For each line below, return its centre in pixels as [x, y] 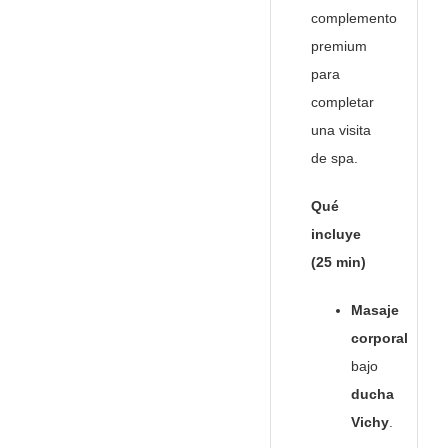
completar [342, 102]
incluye [336, 234]
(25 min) [338, 262]
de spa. [334, 158]
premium [339, 46]
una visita [341, 130]
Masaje [375, 310]
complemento [354, 18]
